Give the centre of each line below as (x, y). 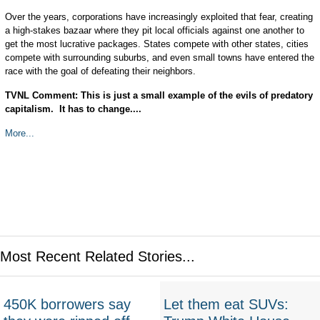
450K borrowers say (67, 305)
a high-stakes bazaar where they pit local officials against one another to (154, 30)
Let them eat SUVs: (226, 305)
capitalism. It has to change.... (73, 109)
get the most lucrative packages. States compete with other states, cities (156, 44)
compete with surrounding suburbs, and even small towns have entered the (159, 57)
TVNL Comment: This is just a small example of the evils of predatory (159, 95)
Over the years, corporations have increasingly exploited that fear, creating (159, 17)
